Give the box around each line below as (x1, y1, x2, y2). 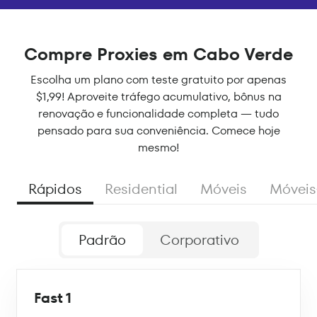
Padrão (78, 230, 126, 250)
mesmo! (137, 139, 180, 156)
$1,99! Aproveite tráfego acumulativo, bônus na (35, 88, 282, 105)
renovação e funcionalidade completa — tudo (38, 105, 279, 122)
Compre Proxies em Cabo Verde (24, 42, 293, 67)
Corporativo (159, 230, 239, 250)
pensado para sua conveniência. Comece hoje (37, 122, 280, 139)
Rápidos (28, 179, 82, 200)
